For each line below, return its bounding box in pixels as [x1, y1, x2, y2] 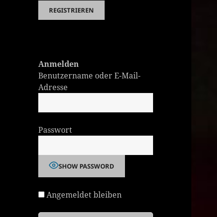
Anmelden [38, 59, 79, 70]
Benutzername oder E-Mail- [38, 70, 141, 81]
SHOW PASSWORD [59, 162, 115, 171]
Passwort [38, 124, 73, 136]
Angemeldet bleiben [45, 189, 122, 201]
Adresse [38, 82, 68, 93]
